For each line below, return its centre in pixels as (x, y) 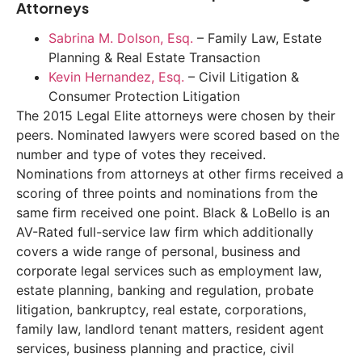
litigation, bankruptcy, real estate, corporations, (161, 309)
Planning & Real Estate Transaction (154, 57)
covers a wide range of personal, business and (158, 251)
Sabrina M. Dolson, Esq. (121, 38)
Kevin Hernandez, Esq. (118, 76)
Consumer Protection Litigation (144, 96)
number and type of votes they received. (141, 154)
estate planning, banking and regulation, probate (165, 290)
